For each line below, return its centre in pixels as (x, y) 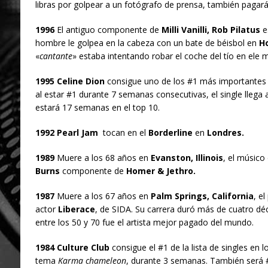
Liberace (75, 209)
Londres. (225, 133)
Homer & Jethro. (161, 171)
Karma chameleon (92, 261)
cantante (56, 56)
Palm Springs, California (202, 196)
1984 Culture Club (72, 248)
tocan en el (124, 133)
